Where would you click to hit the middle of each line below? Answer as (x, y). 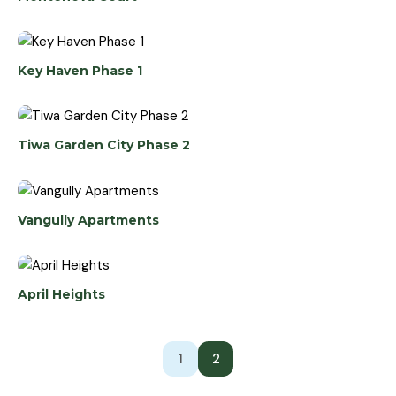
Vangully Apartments (88, 220)
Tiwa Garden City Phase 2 (104, 145)
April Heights (61, 294)
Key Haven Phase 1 (80, 71)
